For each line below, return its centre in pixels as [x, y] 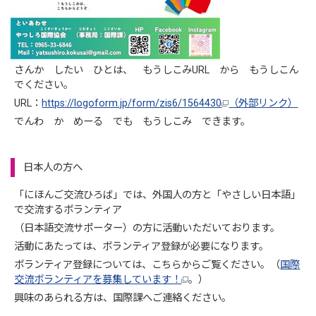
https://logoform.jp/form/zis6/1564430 [132, 103]
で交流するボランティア [68, 209]
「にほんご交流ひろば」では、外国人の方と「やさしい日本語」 [158, 195]
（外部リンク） [263, 103]
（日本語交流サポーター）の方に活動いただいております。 [147, 228]
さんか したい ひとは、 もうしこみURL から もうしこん [157, 70]
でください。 [44, 85]
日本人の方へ [53, 167]
